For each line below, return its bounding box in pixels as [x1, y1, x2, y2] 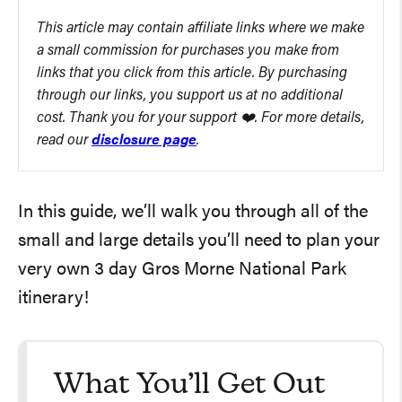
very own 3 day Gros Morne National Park [18, 261, 346, 279]
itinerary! [18, 290, 89, 308]
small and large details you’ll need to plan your [18, 232, 380, 250]
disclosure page [92, 134, 197, 148]
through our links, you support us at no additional [37, 89, 343, 103]
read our [37, 134, 92, 148]
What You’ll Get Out [54, 371, 325, 400]
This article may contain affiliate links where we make [37, 22, 364, 36]
